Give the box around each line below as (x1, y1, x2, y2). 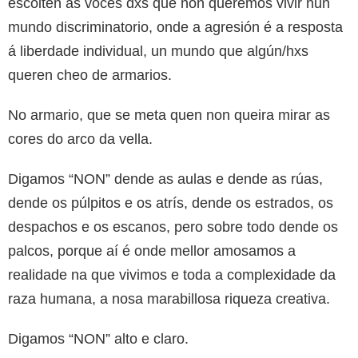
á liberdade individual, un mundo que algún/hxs (8, 42, 308, 59)
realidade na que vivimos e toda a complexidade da (8, 266, 336, 283)
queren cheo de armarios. (8, 66, 172, 83)
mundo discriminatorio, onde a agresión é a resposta (8, 18, 343, 35)
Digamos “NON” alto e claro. (8, 330, 189, 347)
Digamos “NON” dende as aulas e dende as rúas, (8, 170, 323, 187)
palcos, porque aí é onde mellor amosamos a (8, 242, 296, 259)
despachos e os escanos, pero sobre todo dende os (8, 218, 338, 235)
